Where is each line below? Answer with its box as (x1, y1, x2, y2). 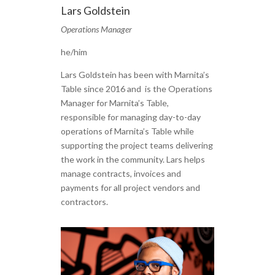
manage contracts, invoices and (60, 168, 181, 179)
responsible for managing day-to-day (60, 111, 201, 122)
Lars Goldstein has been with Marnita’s (60, 69, 209, 80)
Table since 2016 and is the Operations (60, 83, 212, 94)
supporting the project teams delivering (60, 139, 213, 150)
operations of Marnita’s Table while (60, 125, 194, 136)
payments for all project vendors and (60, 182, 200, 193)
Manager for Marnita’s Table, (60, 97, 169, 108)
